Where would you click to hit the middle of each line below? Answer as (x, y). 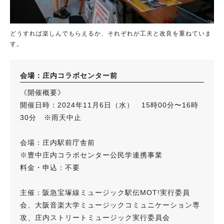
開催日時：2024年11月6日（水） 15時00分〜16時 (109, 105)
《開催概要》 (42, 92)
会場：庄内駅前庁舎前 (57, 142)
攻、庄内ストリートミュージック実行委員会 (95, 217)
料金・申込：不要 (50, 167)
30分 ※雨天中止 (54, 117)
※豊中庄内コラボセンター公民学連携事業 (91, 155)
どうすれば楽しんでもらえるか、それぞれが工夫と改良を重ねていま (111, 33)
